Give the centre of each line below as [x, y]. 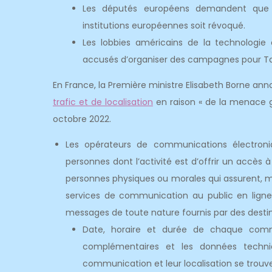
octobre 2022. [82, 119]
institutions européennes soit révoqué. [164, 25]
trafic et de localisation [103, 102]
